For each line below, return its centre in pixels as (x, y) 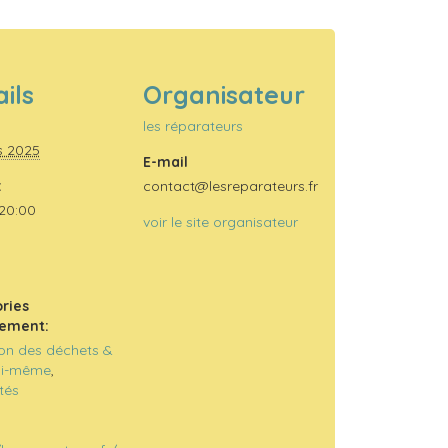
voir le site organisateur (220, 221)
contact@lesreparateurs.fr (230, 185)
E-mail (165, 161)
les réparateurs (192, 125)
